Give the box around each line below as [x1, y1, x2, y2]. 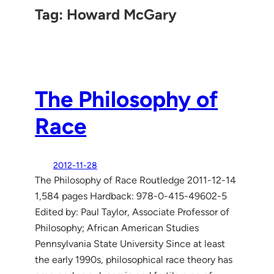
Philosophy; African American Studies [35, 221, 199, 234]
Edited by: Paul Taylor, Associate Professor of [35, 206, 230, 218]
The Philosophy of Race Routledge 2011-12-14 [35, 174, 237, 186]
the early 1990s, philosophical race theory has [35, 253, 233, 265]
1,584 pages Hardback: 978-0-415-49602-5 [35, 190, 228, 202]
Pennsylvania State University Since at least [35, 237, 226, 250]
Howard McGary [67, 5, 177, 23]
